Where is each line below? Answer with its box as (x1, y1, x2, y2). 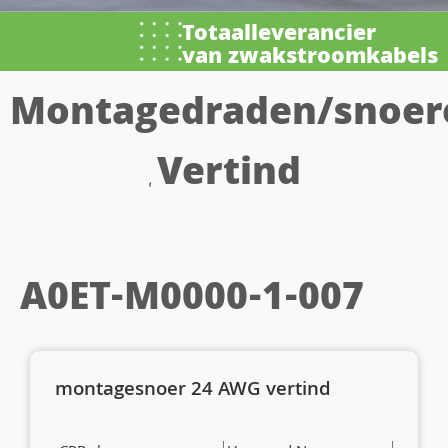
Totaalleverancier (182, 16, 376, 54)
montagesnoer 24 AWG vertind (55, 375, 331, 408)
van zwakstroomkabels (182, 39, 438, 77)
